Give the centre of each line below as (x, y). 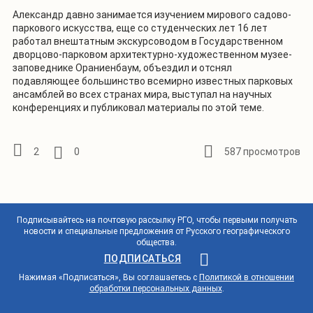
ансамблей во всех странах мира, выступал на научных (142, 94)
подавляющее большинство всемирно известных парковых (153, 81)
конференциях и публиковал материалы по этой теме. (138, 107)
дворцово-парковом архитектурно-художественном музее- (152, 54)
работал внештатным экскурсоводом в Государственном (148, 41)
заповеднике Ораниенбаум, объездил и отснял (122, 67)
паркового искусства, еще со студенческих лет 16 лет (140, 28)
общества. (156, 242)
